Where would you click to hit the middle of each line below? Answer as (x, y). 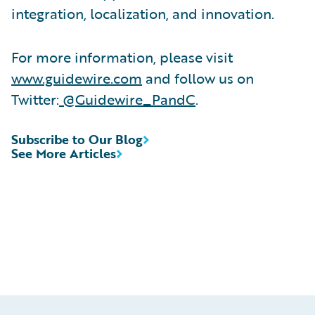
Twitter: (35, 99)
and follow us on (198, 78)
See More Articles (64, 153)
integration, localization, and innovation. (143, 13)
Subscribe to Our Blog (77, 139)
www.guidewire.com (77, 78)
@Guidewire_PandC (127, 99)
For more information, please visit (122, 57)
